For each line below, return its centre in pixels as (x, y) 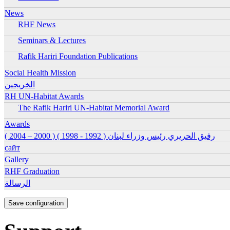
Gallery (17, 159)
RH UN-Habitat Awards (44, 96)
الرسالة (17, 183)
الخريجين (20, 84)
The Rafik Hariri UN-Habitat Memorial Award (94, 107)
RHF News (37, 24)
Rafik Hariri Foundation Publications (78, 56)
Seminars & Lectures (52, 40)
